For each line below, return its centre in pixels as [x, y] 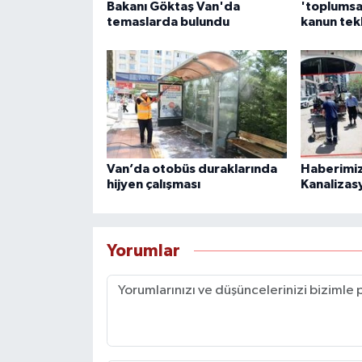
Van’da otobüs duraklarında [192, 169]
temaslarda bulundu [168, 21]
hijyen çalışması [153, 185]
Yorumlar [143, 250]
